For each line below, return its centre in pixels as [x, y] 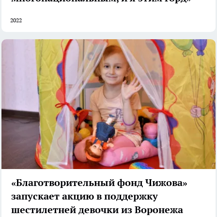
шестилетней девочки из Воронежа [97, 209]
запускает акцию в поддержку [85, 196]
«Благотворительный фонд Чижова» [99, 182]
